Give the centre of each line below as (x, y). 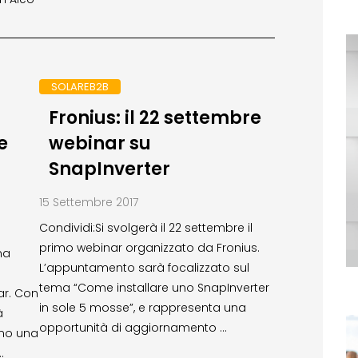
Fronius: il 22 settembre (155, 118)
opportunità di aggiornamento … (133, 328)
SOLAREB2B (80, 87)
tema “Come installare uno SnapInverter (154, 288)
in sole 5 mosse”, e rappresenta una (143, 308)
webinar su (99, 144)
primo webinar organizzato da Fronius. (149, 248)
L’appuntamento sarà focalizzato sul (144, 268)
